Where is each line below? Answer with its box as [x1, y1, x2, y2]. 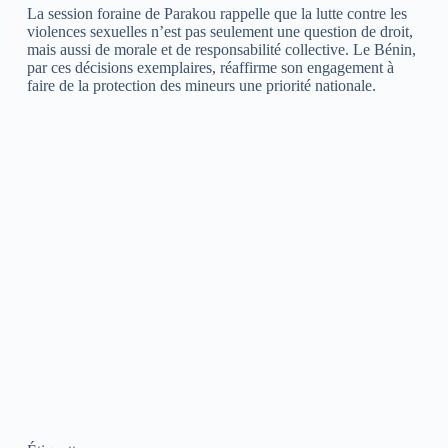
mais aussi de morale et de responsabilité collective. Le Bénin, [26, 40, 416, 58]
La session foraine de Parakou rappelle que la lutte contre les [26, 4, 407, 22]
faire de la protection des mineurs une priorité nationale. [26, 76, 376, 94]
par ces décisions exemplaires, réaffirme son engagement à [26, 58, 394, 76]
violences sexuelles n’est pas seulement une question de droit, [26, 22, 413, 40]
